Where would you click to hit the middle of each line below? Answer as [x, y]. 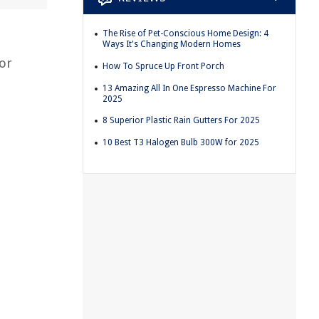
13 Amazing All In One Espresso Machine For [189, 88]
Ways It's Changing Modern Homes [172, 45]
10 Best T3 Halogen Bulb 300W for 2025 [181, 142]
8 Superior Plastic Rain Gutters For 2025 [181, 121]
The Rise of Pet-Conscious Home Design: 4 [185, 34]
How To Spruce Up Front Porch [163, 66]
